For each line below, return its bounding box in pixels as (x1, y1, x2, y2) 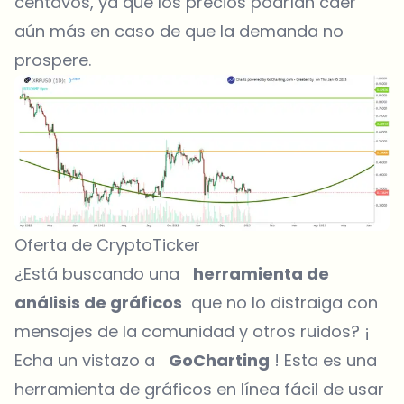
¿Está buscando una (14, 262, 193, 286)
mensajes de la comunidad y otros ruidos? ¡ (14, 320, 370, 344)
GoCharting (169, 349, 270, 372)
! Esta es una (270, 349, 377, 372)
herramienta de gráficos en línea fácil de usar (14, 378, 384, 401)
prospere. (14, 48, 91, 71)
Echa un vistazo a (14, 349, 169, 372)
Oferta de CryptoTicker (14, 234, 200, 257)
